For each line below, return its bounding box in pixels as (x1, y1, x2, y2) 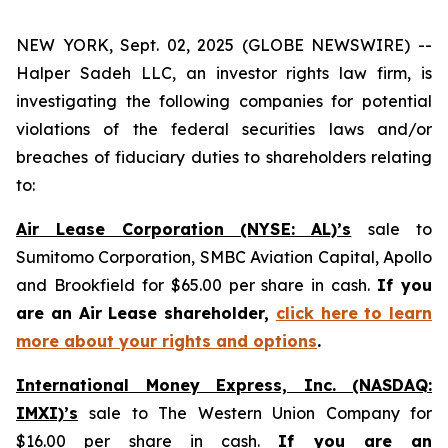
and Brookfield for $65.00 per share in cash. (16, 275, 378, 295)
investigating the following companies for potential (16, 91, 432, 111)
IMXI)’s (16, 403, 78, 423)
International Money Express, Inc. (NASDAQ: (16, 375, 432, 395)
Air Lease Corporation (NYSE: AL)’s (16, 219, 352, 239)
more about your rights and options (16, 331, 317, 351)
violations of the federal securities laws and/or (16, 119, 432, 139)
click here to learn (275, 303, 432, 323)
